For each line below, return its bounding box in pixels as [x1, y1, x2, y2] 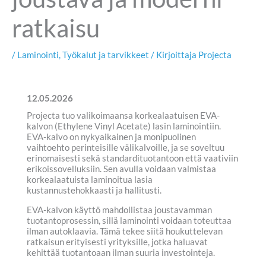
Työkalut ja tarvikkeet [62, 49, 149, 60]
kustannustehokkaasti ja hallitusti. [27, 185, 161, 196]
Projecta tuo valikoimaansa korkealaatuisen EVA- [27, 110, 220, 121]
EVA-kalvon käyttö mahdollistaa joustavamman [27, 204, 212, 215]
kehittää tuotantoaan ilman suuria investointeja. [27, 247, 215, 258]
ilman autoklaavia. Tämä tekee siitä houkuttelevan [27, 226, 223, 236]
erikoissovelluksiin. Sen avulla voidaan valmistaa [27, 164, 216, 175]
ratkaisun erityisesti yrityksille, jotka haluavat [27, 236, 208, 247]
